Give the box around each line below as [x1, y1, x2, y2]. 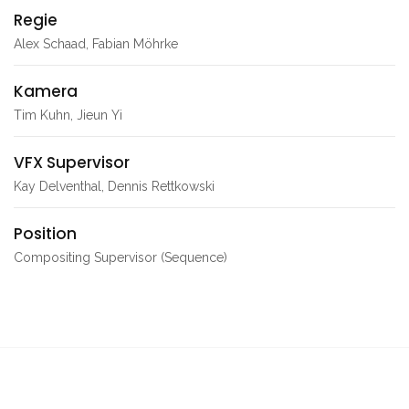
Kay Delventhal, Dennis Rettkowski [14, 179, 215, 194]
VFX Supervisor [14, 152, 130, 174]
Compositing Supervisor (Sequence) [14, 250, 227, 266]
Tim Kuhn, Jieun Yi [14, 108, 122, 123]
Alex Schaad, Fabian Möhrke [14, 37, 178, 52]
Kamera [14, 80, 78, 103]
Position [14, 223, 77, 246]
